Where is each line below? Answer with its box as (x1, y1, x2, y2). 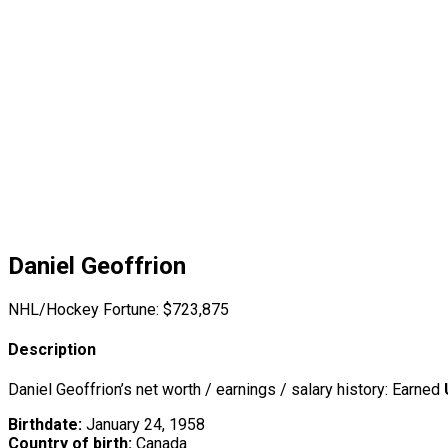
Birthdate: (8, 415, 82, 435)
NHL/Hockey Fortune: (8, 299, 159, 319)
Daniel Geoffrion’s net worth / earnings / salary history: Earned (8, 380, 444, 400)
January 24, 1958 (82, 415, 205, 435)
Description (8, 340, 96, 360)
